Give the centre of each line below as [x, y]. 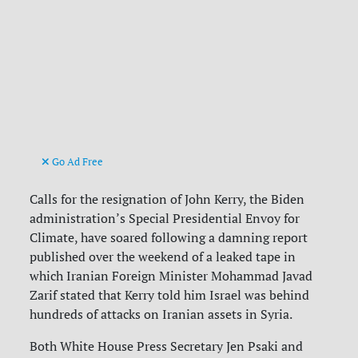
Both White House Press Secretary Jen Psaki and [167, 346]
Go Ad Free [77, 162]
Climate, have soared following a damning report [169, 238]
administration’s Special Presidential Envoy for [165, 219]
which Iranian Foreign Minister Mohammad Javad [171, 276]
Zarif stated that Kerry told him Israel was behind [170, 295]
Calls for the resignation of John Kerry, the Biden [167, 199]
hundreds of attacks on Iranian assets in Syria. [163, 314]
